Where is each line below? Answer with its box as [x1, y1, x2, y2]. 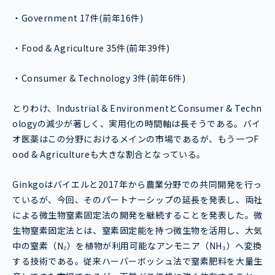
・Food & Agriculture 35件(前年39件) [12, 41, 170, 54]
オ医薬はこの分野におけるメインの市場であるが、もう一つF [12, 132, 259, 145]
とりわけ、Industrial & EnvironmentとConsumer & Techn [12, 101, 262, 114]
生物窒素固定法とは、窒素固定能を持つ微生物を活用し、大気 [12, 223, 263, 236]
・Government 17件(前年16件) [12, 11, 144, 24]
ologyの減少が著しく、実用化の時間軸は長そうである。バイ [12, 117, 261, 130]
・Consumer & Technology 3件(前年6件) [12, 71, 186, 84]
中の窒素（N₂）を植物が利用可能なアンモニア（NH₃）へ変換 [12, 239, 262, 252]
